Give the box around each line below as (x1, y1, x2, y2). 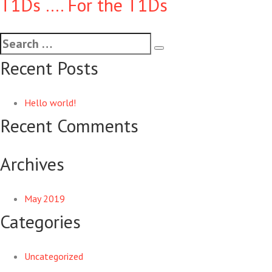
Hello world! (24, 97, 76, 109)
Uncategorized (24, 250, 83, 262)
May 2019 (24, 192, 65, 205)
